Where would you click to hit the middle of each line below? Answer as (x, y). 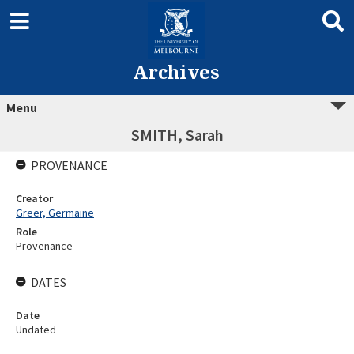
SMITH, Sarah (177, 135)
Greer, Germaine (55, 213)
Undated (36, 330)
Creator (34, 198)
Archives (176, 72)
